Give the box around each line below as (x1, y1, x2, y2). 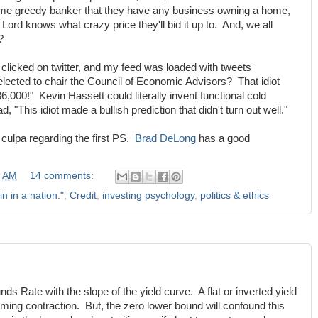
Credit (70, 190, 97, 201)
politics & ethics (200, 190, 269, 201)
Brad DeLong (135, 133, 196, 145)
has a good (196, 133, 250, 145)
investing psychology (102, 190, 194, 201)
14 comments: (29, 170, 97, 182)
